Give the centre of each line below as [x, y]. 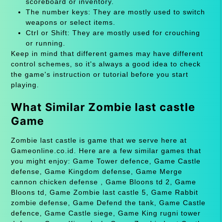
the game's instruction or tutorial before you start [99, 74]
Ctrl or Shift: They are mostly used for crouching [113, 32]
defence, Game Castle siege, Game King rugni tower [106, 213]
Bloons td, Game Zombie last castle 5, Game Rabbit [104, 192]
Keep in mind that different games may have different [107, 53]
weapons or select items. [70, 22]
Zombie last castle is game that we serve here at [99, 140]
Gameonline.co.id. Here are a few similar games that [106, 150]
